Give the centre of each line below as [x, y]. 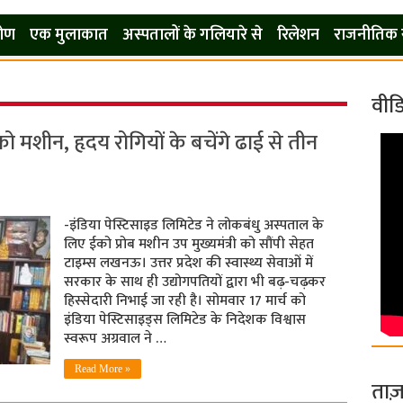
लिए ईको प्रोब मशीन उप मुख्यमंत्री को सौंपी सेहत [188, 244]
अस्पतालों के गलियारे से [192, 35]
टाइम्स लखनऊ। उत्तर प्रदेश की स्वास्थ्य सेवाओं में [188, 263]
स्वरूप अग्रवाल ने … [115, 339]
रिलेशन [298, 35]
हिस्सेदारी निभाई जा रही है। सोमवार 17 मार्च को [184, 301]
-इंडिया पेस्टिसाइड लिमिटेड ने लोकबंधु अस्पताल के [193, 225]
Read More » [102, 369]
